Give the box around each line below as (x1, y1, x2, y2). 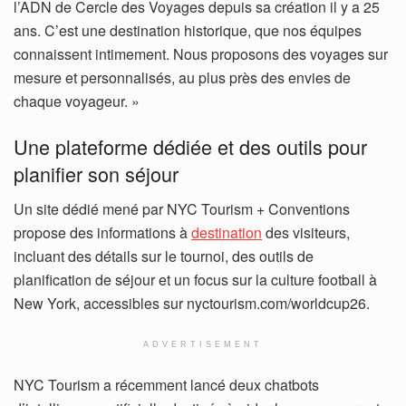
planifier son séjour (14, 159, 179, 188)
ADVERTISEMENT (143, 339, 263, 349)
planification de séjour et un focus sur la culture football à (14, 268, 377, 290)
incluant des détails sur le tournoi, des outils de (14, 245, 314, 266)
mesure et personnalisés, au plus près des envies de (14, 67, 351, 89)
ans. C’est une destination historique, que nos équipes (14, 20, 362, 42)
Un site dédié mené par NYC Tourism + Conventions (14, 198, 350, 219)
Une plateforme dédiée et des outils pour (14, 131, 367, 160)
